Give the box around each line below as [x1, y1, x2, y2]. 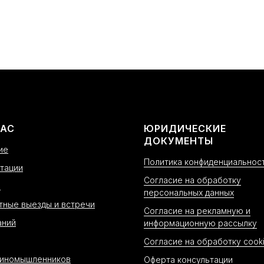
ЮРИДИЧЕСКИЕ [144, 123, 226, 134]
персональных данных [144, 187, 234, 197]
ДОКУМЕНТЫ [144, 135, 213, 147]
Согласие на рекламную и [144, 206, 250, 216]
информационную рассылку [144, 218, 257, 228]
